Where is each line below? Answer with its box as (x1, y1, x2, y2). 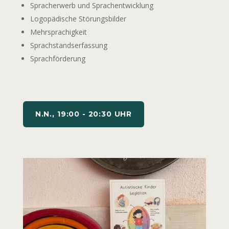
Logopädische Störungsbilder (30, 13, 126, 24)
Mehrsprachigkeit (30, 27, 87, 37)
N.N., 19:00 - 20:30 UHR (35, 109, 132, 119)
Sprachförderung (30, 53, 85, 63)
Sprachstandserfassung (30, 40, 107, 50)
